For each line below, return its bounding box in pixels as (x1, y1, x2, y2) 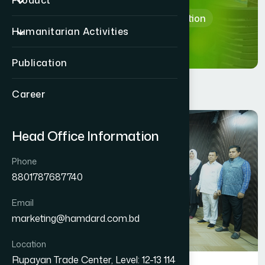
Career (12, 88, 45, 101)
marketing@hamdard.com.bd (12, 212, 140, 225)
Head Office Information (12, 127, 159, 145)
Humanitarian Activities (12, 25, 129, 38)
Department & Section (102, 11, 206, 25)
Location (12, 238, 46, 250)
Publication (12, 56, 67, 69)
